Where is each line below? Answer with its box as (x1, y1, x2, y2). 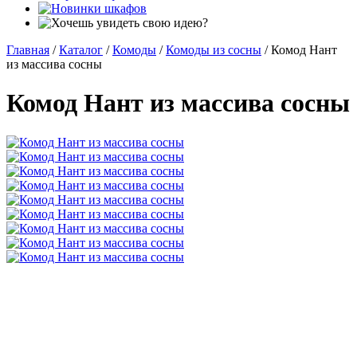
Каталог (59, 43, 103, 57)
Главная (6, 43, 49, 57)
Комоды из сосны (166, 43, 261, 57)
